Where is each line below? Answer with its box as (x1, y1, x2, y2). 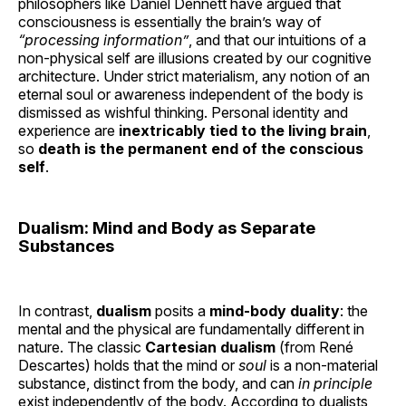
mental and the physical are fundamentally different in (18, 320, 364, 339)
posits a (151, 302, 209, 321)
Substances (18, 236, 114, 257)
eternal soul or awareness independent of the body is (18, 85, 363, 104)
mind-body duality (209, 302, 340, 321)
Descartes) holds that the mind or (18, 356, 238, 375)
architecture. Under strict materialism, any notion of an (18, 67, 370, 86)
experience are (18, 121, 119, 140)
